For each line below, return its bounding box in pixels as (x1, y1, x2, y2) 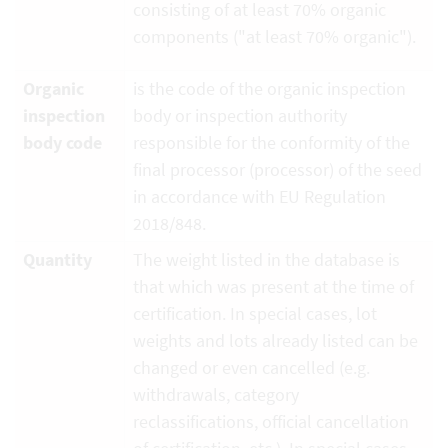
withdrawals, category (133, 382, 299, 406)
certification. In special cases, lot (133, 301, 377, 325)
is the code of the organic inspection (133, 76, 406, 100)
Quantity (23, 247, 92, 271)
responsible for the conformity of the (133, 130, 410, 154)
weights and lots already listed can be (133, 328, 418, 352)
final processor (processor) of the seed (133, 157, 422, 181)
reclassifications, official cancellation (133, 409, 409, 433)
